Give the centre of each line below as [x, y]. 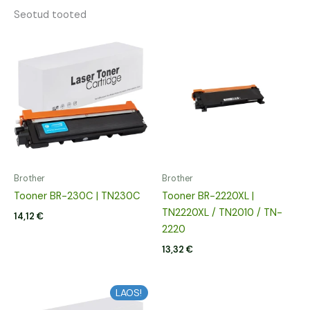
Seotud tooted [50, 15]
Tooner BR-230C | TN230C [77, 197]
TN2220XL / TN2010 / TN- [222, 213]
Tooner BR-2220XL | [208, 197]
